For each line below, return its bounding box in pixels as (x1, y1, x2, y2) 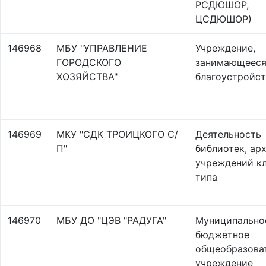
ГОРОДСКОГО (56, 56, 121, 68)
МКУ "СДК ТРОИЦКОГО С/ (56, 128, 178, 140)
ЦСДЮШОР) (195, 13, 252, 25)
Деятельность (195, 128, 261, 140)
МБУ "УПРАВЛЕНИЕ (56, 42, 147, 54)
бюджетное (195, 229, 249, 240)
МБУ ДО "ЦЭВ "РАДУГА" (56, 214, 166, 226)
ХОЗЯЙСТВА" (56, 71, 118, 83)
